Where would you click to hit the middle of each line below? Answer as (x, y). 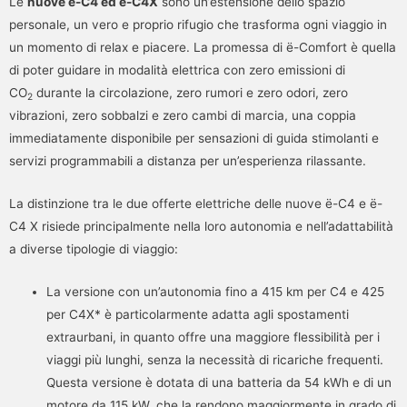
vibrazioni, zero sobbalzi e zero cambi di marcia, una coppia (183, 115)
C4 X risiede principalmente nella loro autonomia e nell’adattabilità (201, 226)
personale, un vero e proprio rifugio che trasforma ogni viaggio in (198, 25)
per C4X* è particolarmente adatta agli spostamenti (198, 314)
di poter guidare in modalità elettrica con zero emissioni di (177, 70)
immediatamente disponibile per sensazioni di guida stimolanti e (194, 138)
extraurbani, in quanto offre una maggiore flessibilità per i (213, 337)
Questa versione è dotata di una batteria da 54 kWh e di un (219, 382)
